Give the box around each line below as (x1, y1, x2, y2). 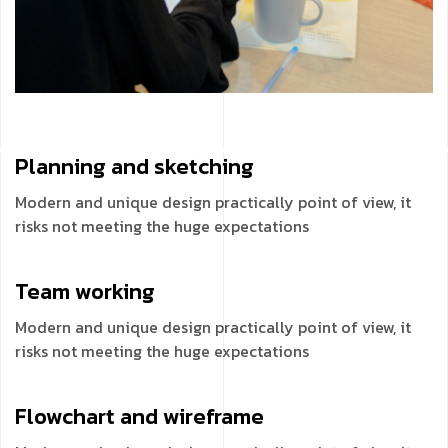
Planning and (15, 149, 154, 183)
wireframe (163, 399, 264, 433)
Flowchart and (15, 399, 163, 433)
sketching (154, 149, 254, 183)
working (75, 274, 155, 308)
